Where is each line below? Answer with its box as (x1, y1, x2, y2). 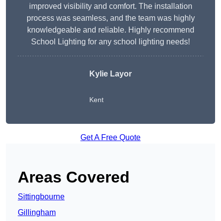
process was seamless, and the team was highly (26, 14, 195, 23)
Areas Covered (18, 168, 130, 186)
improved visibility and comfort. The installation (29, 2, 192, 11)
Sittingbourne (18, 192, 65, 201)
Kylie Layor (89, 70, 132, 78)
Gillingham (18, 208, 56, 217)
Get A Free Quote (80, 133, 141, 142)
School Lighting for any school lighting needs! (31, 37, 190, 46)
